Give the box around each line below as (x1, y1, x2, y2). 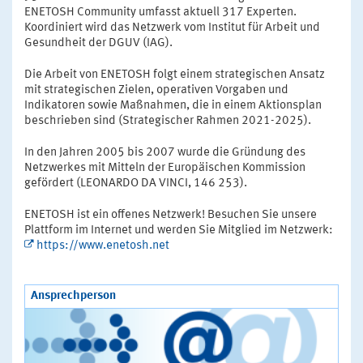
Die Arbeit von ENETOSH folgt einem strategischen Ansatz (24, 68, 325, 81)
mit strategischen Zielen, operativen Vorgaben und (24, 83, 288, 96)
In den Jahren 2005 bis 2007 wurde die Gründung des (24, 146, 305, 159)
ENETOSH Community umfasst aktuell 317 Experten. (24, 6, 297, 19)
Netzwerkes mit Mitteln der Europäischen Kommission (24, 161, 305, 174)
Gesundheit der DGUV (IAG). (24, 36, 173, 49)
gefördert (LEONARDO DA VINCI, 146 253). (24, 177, 247, 190)
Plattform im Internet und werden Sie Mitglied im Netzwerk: (24, 224, 333, 237)
